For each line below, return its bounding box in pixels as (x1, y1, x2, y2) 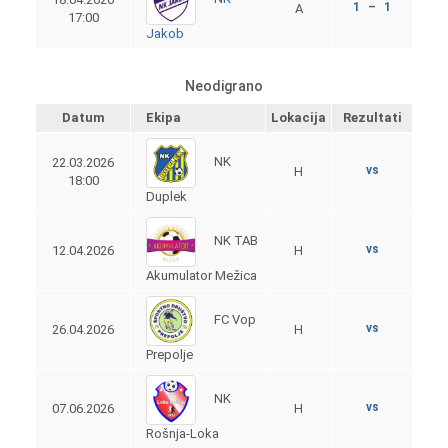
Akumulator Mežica (146, 267, 257, 283)
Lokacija (271, 109, 326, 125)
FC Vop (211, 312, 256, 328)
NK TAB (211, 233, 258, 249)
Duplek (146, 188, 187, 204)
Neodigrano (185, 77, 263, 94)
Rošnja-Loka (146, 425, 219, 441)
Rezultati (342, 109, 402, 125)
